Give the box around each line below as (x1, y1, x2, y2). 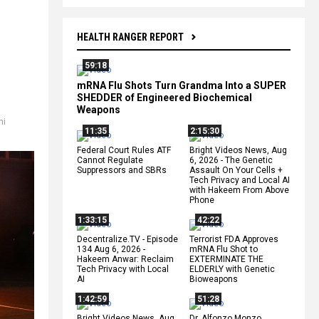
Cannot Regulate (77, 155, 143, 165)
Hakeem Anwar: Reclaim (77, 253, 174, 264)
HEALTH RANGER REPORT (77, 31, 184, 43)
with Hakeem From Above (189, 184, 289, 195)
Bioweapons (189, 273, 238, 284)
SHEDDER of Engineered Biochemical (77, 91, 252, 103)
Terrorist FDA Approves (189, 234, 278, 244)
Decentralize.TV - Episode (77, 234, 178, 244)
